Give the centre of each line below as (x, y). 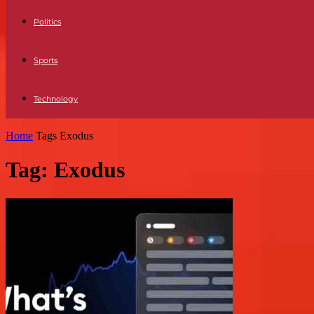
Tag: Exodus (65, 170)
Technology (56, 99)
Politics (47, 22)
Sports (46, 60)
